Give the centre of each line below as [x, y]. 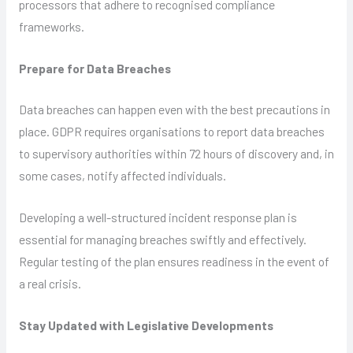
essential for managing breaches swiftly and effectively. [162, 240]
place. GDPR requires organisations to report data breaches [171, 132]
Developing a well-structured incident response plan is [158, 217]
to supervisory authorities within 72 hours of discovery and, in [176, 154]
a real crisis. [50, 284]
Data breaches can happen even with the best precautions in [174, 110]
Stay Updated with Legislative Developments [146, 325]
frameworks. [51, 26]
